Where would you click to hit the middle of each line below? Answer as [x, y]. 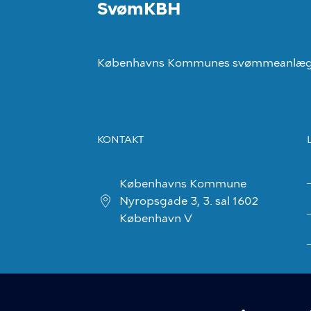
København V [156, 218]
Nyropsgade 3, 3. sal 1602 [189, 201]
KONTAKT [120, 140]
